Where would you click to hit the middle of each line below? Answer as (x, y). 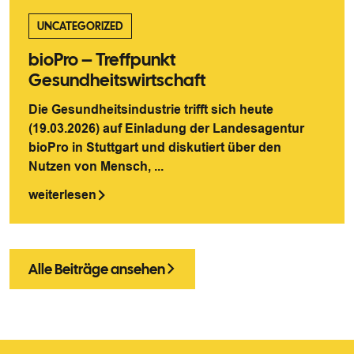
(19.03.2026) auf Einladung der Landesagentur (166, 128)
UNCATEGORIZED (80, 26)
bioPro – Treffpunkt (102, 59)
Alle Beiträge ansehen (97, 269)
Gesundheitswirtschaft (117, 80)
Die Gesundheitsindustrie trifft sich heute (151, 109)
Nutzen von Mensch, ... (96, 166)
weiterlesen (62, 194)
